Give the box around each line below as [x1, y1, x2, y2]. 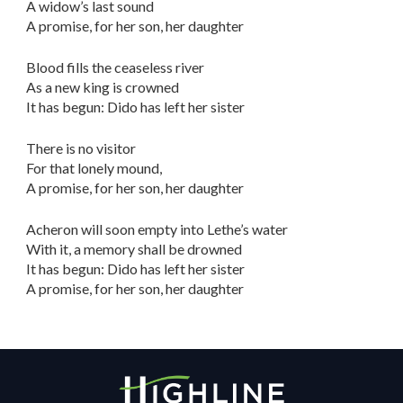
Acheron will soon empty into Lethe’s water [26, 220, 289, 237]
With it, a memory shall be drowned [26, 240, 243, 257]
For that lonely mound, [26, 159, 163, 176]
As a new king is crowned [26, 78, 180, 95]
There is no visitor [26, 139, 137, 157]
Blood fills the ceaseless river [26, 58, 205, 76]
